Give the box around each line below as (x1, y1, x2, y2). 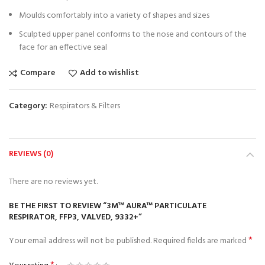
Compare (20, 66, 55, 80)
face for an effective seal (19, 41, 107, 54)
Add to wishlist (80, 66, 139, 80)
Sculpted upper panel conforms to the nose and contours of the (19, 28, 247, 41)
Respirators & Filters (50, 99, 120, 113)
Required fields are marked (153, 234, 248, 248)
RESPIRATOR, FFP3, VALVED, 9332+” (9, 211, 142, 224)
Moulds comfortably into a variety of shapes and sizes (19, 9, 209, 22)
